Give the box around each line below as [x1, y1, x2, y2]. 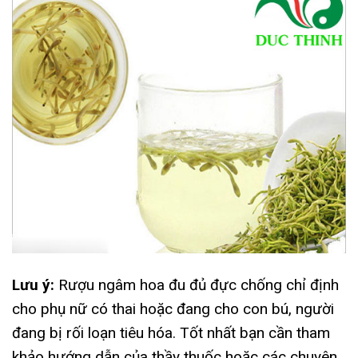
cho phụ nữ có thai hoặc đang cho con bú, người [12, 300, 334, 319]
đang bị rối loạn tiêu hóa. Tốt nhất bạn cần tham [12, 324, 330, 343]
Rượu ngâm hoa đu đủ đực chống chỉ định [54, 276, 339, 295]
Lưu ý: [12, 276, 54, 295]
